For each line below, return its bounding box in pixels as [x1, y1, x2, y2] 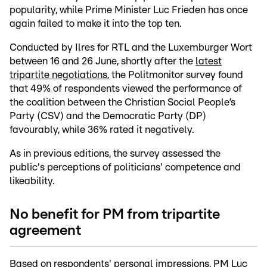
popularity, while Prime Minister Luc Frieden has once [10, 5, 248, 15]
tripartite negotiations [10, 70, 107, 80]
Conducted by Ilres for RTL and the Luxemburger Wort [10, 42, 252, 53]
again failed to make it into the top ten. [10, 18, 182, 29]
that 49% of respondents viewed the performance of [10, 83, 242, 94]
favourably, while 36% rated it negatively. [10, 125, 194, 135]
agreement [10, 223, 81, 238]
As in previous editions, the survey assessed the [10, 148, 221, 159]
